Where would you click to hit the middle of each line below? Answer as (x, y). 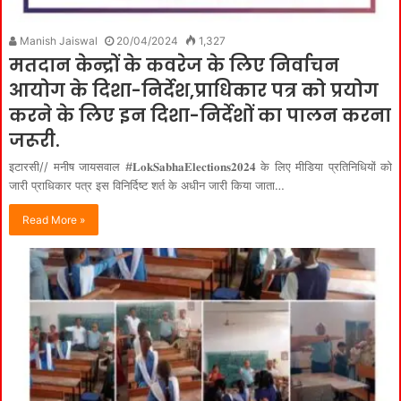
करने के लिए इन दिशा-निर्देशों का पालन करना (200, 115)
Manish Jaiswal (57, 41)
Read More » (54, 220)
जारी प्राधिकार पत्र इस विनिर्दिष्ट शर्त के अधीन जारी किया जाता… (147, 185)
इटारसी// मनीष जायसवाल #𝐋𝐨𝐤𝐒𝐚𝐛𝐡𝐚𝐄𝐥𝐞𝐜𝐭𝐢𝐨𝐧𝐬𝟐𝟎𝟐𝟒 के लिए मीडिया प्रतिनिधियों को (200, 166)
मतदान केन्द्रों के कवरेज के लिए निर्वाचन (174, 65)
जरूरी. (34, 141)
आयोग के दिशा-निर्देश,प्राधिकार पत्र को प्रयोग (194, 90)
